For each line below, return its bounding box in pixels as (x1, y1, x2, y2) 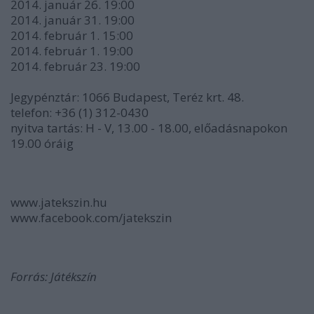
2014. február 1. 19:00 (11, 42, 133, 59)
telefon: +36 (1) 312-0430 (11, 104, 149, 121)
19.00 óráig (11, 135, 74, 151)
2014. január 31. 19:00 (11, 11, 135, 28)
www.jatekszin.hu (11, 193, 107, 210)
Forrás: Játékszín (11, 268, 97, 285)
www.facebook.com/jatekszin (11, 209, 172, 226)
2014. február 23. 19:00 (11, 57, 140, 74)
